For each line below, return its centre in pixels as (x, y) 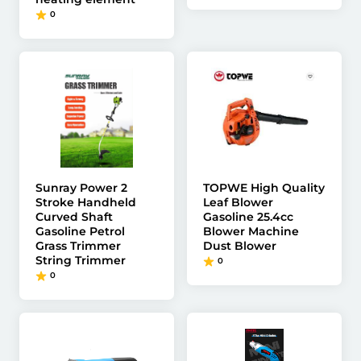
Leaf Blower (238, 202)
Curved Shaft (74, 217)
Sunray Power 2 (81, 188)
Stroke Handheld (86, 202)
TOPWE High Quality (264, 188)
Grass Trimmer (78, 246)
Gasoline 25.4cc (248, 217)
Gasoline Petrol (80, 231)
